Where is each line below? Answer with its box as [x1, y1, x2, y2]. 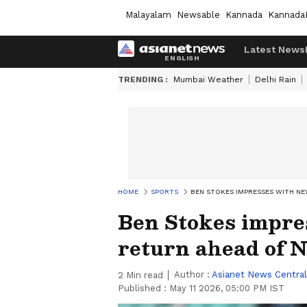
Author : [174, 269, 212, 280]
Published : [118, 283, 169, 293]
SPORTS [151, 188, 178, 195]
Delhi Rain [255, 75, 296, 84]
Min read [123, 270, 163, 280]
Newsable [177, 9, 220, 20]
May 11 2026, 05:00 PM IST [169, 283, 284, 293]
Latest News [244, 44, 305, 55]
